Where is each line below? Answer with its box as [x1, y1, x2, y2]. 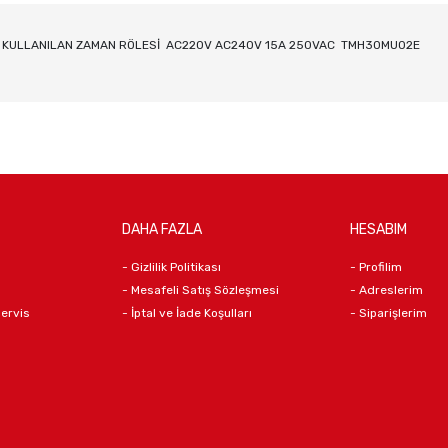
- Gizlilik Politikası [122, 259, 221, 274]
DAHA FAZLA [122, 220, 202, 238]
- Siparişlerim [350, 305, 427, 320]
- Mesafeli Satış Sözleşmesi [122, 282, 279, 297]
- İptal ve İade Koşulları [122, 305, 252, 320]
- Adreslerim [350, 282, 423, 297]
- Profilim [350, 259, 402, 274]
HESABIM [350, 220, 407, 238]
